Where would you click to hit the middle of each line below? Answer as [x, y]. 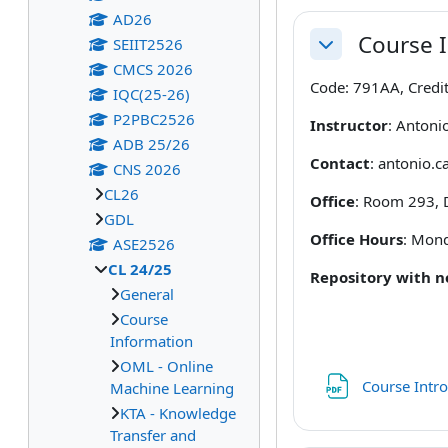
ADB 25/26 [151, 144]
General [147, 294]
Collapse [347, 54]
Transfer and [153, 435]
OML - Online [166, 366]
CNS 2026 [146, 169]
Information [151, 341]
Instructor [349, 125]
